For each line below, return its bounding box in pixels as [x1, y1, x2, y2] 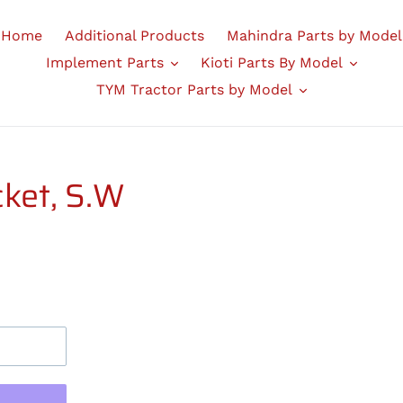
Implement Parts [45, 54, 164, 71]
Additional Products [64, 27, 204, 44]
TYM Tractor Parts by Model [95, 81, 292, 98]
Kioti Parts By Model [200, 54, 343, 71]
